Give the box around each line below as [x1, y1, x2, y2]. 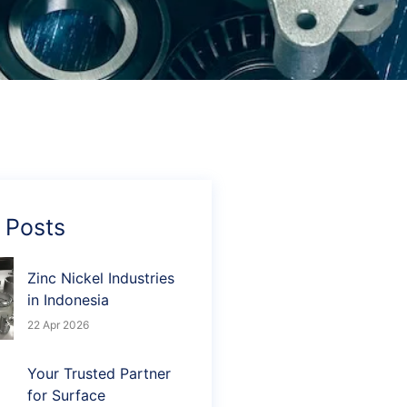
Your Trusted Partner [27, 364, 171, 383]
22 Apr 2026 [27, 317, 89, 332]
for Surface [27, 386, 105, 405]
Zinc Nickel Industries [27, 268, 174, 287]
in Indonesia [27, 290, 109, 309]
